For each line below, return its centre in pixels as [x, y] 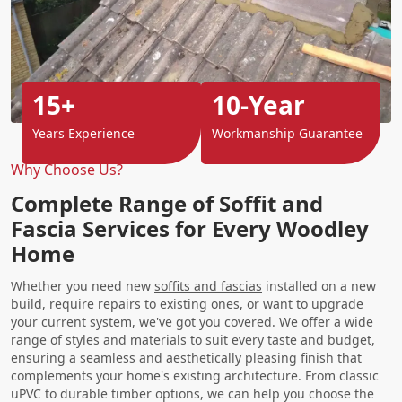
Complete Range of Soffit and [167, 203]
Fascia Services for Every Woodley [190, 228]
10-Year [258, 105]
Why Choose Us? [67, 169]
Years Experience [83, 133]
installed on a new [319, 285]
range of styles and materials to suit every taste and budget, [193, 339]
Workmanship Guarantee [287, 133]
